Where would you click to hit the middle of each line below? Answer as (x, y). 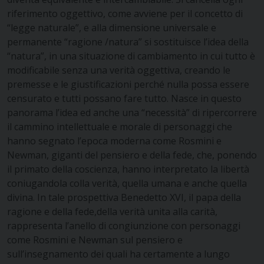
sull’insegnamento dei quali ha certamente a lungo (118, 254)
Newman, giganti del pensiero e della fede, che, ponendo (132, 155)
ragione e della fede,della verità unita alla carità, (112, 211)
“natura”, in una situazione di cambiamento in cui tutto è (131, 56)
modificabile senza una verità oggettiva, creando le (119, 70)
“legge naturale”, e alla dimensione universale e (112, 27)
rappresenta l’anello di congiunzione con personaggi (124, 225)
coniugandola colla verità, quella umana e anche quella (127, 183)
